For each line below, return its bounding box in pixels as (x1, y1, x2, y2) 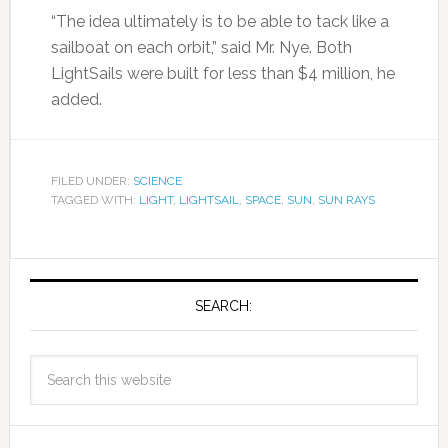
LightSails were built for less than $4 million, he (50, 64, 395, 84)
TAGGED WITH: (50, 193, 139, 208)
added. (50, 90, 102, 110)
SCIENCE (132, 174, 182, 189)
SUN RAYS (317, 193, 375, 208)
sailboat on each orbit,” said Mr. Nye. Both (50, 38, 352, 58)
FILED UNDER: (50, 174, 133, 189)
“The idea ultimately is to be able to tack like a (50, 12, 389, 32)
